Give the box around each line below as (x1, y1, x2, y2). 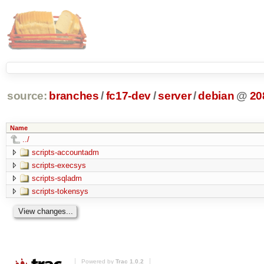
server (158, 90, 192, 103)
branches (49, 90, 99, 103)
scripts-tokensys (31, 186, 88, 196)
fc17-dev (105, 90, 151, 103)
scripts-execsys (31, 160, 86, 170)
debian (198, 90, 235, 103)
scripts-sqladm (31, 173, 82, 183)
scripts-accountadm (31, 147, 99, 157)
